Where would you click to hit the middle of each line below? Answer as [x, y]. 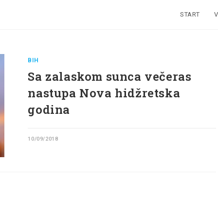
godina [49, 109]
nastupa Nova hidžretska [104, 93]
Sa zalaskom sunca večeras [110, 76]
